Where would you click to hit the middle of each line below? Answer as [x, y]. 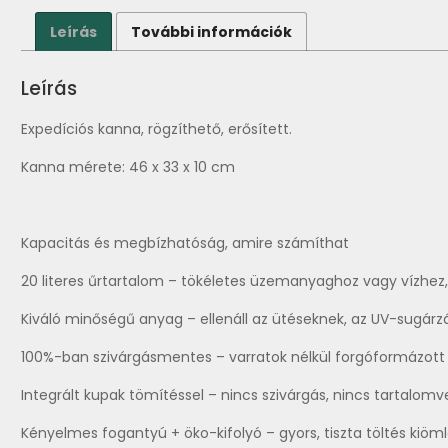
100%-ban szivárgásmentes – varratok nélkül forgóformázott [233, 356]
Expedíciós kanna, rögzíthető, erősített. [156, 128]
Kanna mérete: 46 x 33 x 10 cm [128, 166]
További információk [211, 31]
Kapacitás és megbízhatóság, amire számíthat [185, 242]
